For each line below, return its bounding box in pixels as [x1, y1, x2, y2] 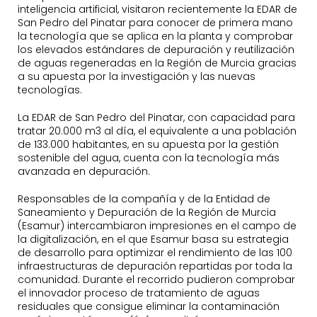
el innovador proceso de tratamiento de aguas [18, 286, 260, 301]
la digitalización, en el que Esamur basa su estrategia [18, 232, 289, 247]
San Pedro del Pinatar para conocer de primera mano [18, 16, 293, 30]
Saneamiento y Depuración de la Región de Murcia [18, 205, 276, 220]
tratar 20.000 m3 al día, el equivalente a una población [18, 124, 296, 139]
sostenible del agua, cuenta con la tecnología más [18, 151, 279, 166]
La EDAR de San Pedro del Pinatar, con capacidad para [18, 110, 295, 125]
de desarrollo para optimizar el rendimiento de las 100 [18, 246, 292, 260]
